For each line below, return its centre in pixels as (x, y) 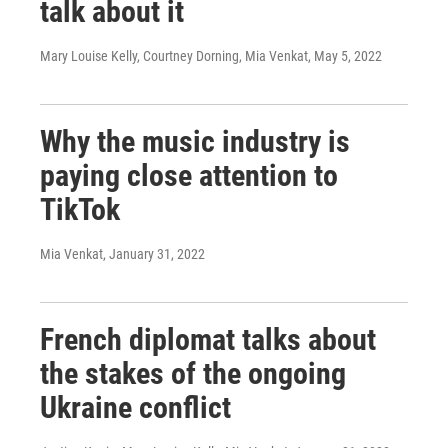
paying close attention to (189, 175)
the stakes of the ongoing (193, 373)
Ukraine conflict (135, 407)
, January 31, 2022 (154, 254)
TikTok (80, 209)
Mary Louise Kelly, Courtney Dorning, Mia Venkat (174, 56)
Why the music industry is (195, 141)
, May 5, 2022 (345, 56)
